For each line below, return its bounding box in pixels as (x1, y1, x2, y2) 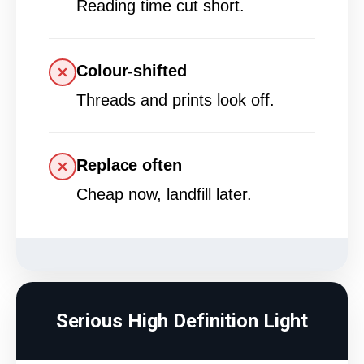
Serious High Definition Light (55, 310, 309, 333)
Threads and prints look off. (76, 91, 275, 110)
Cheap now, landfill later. (76, 185, 252, 204)
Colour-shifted (76, 62, 187, 80)
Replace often (76, 156, 182, 175)
